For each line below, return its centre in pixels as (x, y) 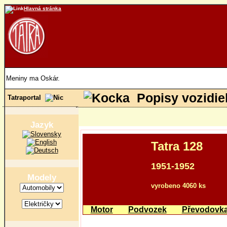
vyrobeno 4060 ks (178, 186)
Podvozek (147, 210)
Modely (42, 177)
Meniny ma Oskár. (33, 78)
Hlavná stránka (43, 8)
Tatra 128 (177, 146)
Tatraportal (26, 98)
